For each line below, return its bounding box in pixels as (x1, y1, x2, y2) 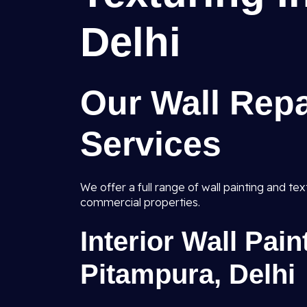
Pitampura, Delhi (80, 259, 295, 289)
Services (80, 125, 221, 163)
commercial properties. (80, 195, 200, 209)
